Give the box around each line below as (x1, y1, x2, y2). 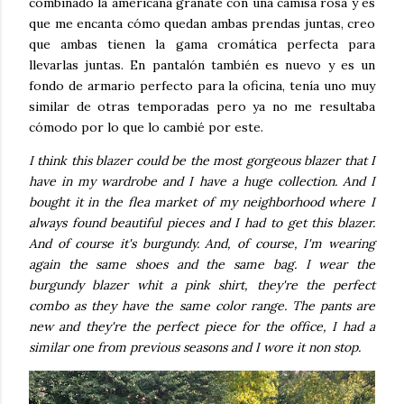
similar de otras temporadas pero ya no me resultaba (29, 98, 375, 115)
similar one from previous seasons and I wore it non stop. (29, 339, 361, 355)
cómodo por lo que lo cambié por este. (29, 119, 263, 135)
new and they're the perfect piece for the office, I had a (29, 318, 375, 335)
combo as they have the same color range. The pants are (29, 298, 375, 314)
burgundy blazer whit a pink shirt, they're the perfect (29, 277, 375, 293)
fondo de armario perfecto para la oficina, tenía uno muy (29, 78, 375, 94)
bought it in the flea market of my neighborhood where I (29, 194, 375, 210)
